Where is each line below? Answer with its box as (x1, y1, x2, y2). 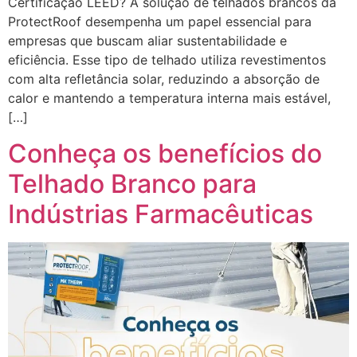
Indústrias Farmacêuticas (8, 198, 313, 229)
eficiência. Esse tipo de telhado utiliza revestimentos (8, 52, 326, 69)
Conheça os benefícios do (8, 137, 322, 169)
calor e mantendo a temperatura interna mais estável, (8, 90, 331, 107)
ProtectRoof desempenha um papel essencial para (8, 14, 312, 30)
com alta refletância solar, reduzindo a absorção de (8, 71, 320, 88)
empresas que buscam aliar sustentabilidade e (8, 33, 287, 49)
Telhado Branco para (8, 167, 257, 199)
